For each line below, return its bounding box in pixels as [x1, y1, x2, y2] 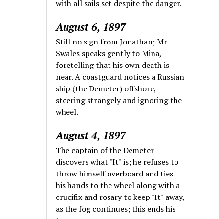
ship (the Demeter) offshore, [56, 83, 156, 94]
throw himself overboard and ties [56, 168, 174, 179]
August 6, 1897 [56, 20, 127, 34]
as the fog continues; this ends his [56, 203, 176, 215]
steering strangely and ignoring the [56, 95, 182, 106]
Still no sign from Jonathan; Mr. [56, 36, 169, 47]
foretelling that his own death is [56, 60, 170, 71]
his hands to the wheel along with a [56, 180, 180, 191]
